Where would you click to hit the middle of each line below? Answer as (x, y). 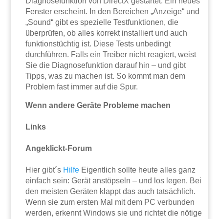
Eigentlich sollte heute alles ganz (138, 170)
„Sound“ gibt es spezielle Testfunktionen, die (102, 22)
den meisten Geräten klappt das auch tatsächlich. (111, 192)
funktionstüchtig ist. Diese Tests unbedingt (98, 44)
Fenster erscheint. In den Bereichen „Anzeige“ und (113, 12)
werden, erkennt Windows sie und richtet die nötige (114, 213)
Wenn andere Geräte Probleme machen (98, 106)
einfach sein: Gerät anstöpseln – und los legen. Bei (114, 181)
